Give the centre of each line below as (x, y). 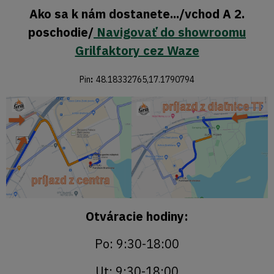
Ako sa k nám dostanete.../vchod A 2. (137, 14)
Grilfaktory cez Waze (137, 51)
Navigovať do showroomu (170, 32)
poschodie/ (61, 32)
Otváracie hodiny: (137, 216)
